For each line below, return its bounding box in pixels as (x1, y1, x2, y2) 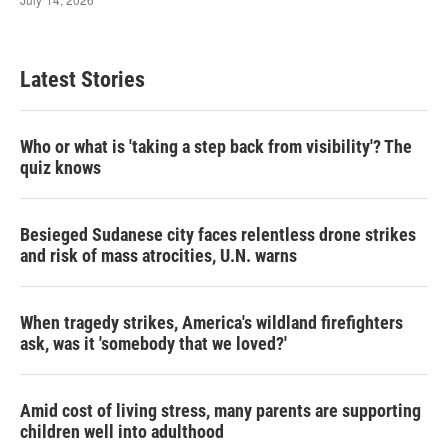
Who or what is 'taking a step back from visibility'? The (20, 136, 412, 157)
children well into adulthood (20, 421, 224, 442)
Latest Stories (20, 67, 145, 92)
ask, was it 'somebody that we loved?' (20, 333, 287, 354)
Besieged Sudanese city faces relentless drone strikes (20, 224, 416, 245)
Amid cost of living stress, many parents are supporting (20, 400, 421, 421)
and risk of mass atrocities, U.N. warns (20, 245, 297, 266)
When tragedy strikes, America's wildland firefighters (20, 312, 403, 333)
